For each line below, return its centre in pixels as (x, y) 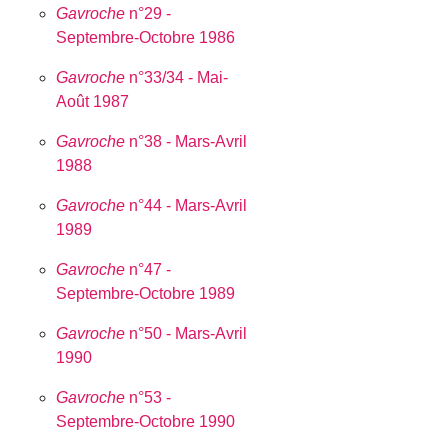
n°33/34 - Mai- (177, 77)
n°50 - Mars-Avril (186, 333)
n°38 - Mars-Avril (186, 141)
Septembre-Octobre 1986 (146, 37)
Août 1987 (93, 101)
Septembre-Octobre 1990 (146, 421)
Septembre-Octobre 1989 (146, 293)
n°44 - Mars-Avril (186, 205)
